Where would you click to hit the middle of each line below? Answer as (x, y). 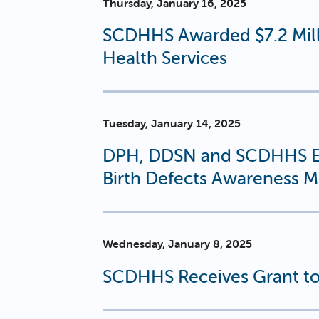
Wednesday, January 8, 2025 (177, 244)
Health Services (165, 58)
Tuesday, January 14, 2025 (172, 124)
